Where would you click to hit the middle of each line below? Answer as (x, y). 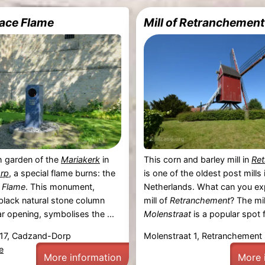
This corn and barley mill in (198, 159)
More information (82, 258)
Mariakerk (80, 159)
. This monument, (60, 186)
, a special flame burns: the (62, 173)
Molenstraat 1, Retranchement (203, 236)
